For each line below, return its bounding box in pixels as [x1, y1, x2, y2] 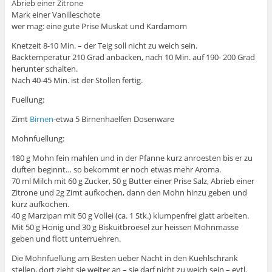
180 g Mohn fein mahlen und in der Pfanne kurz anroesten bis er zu [11, 152, 253, 163]
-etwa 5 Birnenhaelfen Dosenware [53, 113, 174, 124]
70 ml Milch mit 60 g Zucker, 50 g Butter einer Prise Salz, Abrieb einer [11, 175, 254, 186]
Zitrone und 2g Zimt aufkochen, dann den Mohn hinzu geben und [11, 186, 247, 198]
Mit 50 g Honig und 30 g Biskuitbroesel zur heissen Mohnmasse [11, 221, 239, 233]
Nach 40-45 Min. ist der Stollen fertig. [11, 74, 143, 86]
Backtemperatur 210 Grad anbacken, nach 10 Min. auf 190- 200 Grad [11, 51, 255, 63]
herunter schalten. [11, 63, 78, 74]
